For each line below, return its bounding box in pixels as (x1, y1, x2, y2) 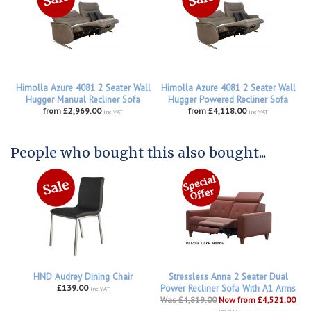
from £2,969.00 (43, 105, 101, 116)
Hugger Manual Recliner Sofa (26, 93, 140, 106)
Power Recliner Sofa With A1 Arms (160, 282, 296, 294)
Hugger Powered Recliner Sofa (168, 93, 288, 106)
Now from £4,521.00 (219, 294, 296, 305)
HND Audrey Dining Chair (33, 270, 133, 283)
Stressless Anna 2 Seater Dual (168, 270, 288, 283)
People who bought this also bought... (10, 144, 266, 161)
